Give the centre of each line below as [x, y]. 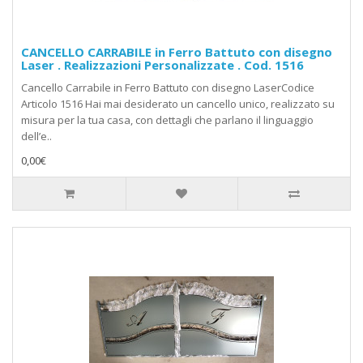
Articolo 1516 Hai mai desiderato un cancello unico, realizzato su [178, 104]
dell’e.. [36, 137]
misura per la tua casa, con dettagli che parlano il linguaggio [167, 120]
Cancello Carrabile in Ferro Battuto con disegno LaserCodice [168, 88]
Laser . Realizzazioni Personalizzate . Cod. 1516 [162, 65]
